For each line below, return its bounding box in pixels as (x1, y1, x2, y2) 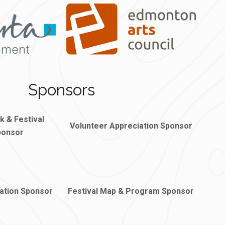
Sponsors (28, 80, 95, 99)
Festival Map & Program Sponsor (68, 186, 194, 196)
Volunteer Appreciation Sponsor (69, 121, 192, 131)
